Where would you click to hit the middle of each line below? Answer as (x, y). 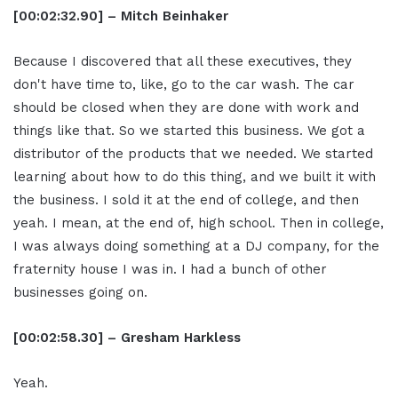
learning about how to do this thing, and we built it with (195, 177)
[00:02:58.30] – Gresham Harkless (127, 338)
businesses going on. (80, 293)
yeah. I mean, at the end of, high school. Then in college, (199, 223)
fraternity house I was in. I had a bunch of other (170, 270)
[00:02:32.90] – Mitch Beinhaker (121, 16)
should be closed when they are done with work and (186, 108)
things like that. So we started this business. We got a (189, 131)
